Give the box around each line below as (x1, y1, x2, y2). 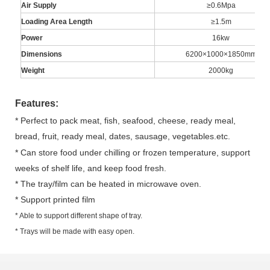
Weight (21, 66, 45, 75)
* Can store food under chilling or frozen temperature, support (15, 147, 250, 157)
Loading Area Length (21, 17, 92, 26)
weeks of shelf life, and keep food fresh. (15, 163, 166, 173)
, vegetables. (168, 131, 216, 141)
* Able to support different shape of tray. (15, 211, 142, 220)
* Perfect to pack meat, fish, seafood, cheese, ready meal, (15, 115, 236, 125)
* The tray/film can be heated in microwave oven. (15, 178, 201, 189)
